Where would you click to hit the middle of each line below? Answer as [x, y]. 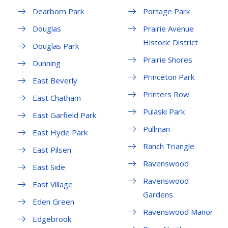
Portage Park [166, 11]
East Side [49, 167]
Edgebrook [52, 219]
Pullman [156, 129]
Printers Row [166, 94]
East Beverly [55, 81]
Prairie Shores [167, 60]
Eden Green [53, 202]
